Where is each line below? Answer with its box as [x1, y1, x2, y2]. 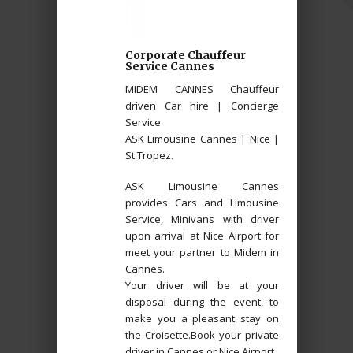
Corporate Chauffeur [125, 47, 246, 62]
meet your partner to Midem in [125, 244, 279, 259]
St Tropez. [125, 147, 173, 162]
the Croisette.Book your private [125, 327, 279, 342]
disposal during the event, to [125, 294, 279, 309]
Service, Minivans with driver [125, 211, 279, 226]
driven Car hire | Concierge [125, 98, 279, 113]
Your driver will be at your [125, 277, 279, 292]
